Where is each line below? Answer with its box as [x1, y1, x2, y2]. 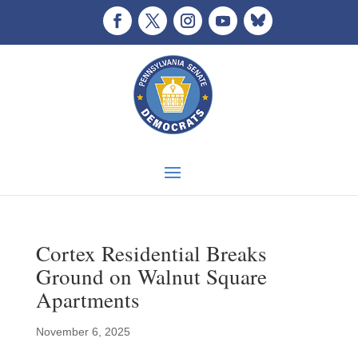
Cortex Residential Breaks [35, 239, 267, 268]
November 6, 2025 [35, 325, 130, 338]
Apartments [35, 285, 140, 314]
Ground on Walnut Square [35, 262, 267, 291]
